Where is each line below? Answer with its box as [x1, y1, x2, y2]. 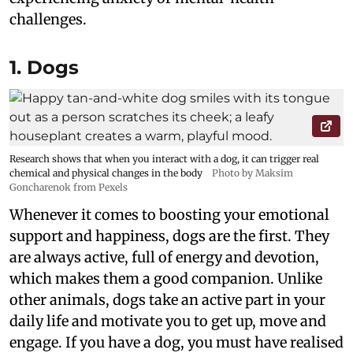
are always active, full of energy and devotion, [9, 248, 319, 267]
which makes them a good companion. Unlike [9, 269, 322, 288]
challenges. [9, 10, 87, 29]
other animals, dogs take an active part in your [9, 291, 325, 310]
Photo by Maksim [212, 167, 293, 180]
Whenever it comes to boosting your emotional [9, 206, 329, 225]
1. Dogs [9, 56, 79, 80]
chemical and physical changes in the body [9, 167, 203, 180]
